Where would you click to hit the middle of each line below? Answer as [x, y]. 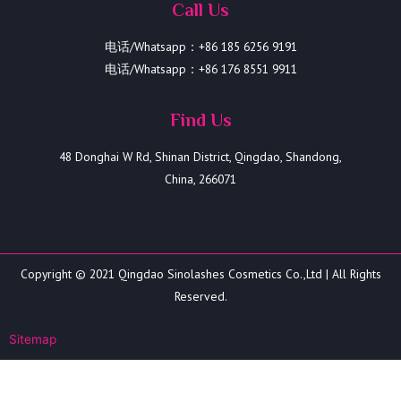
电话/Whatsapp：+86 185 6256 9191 [200, 46]
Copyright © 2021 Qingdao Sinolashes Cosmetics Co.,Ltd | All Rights [200, 273]
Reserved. [200, 296]
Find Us [200, 119]
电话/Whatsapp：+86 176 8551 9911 [200, 68]
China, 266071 [200, 179]
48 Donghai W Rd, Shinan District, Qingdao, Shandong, [200, 156]
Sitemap [33, 340]
